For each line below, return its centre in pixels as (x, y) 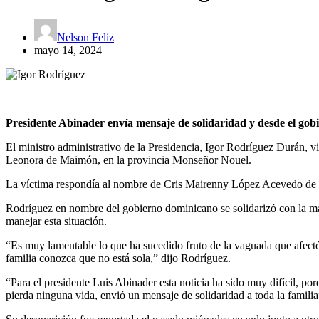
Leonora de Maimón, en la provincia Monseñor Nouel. (129, 159)
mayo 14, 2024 (68, 50)
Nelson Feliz (85, 37)
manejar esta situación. (56, 221)
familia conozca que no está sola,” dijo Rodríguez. (118, 258)
